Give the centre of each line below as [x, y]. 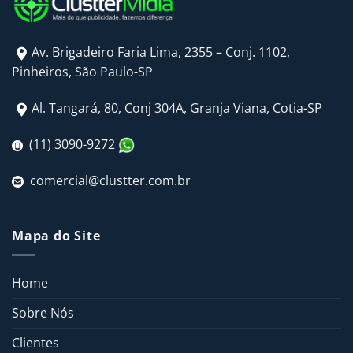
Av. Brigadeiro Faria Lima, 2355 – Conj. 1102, [161, 52]
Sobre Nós [43, 313]
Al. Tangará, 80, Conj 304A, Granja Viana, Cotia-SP [177, 108]
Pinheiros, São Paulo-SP [82, 72]
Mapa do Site [56, 235]
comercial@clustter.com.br [107, 180]
